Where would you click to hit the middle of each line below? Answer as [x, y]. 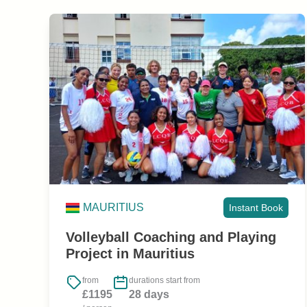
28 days [149, 295]
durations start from [164, 281]
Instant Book [256, 207]
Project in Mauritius [130, 253]
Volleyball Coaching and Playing [171, 237]
